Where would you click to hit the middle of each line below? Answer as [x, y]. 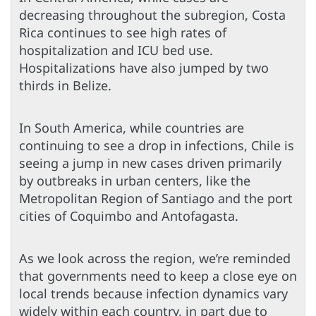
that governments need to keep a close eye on [158, 275]
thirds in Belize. [65, 85]
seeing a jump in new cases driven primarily [150, 163]
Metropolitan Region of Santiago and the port [156, 198]
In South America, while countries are [132, 127]
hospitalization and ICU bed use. [116, 50]
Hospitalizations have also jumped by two [144, 67]
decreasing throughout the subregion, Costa [152, 14]
